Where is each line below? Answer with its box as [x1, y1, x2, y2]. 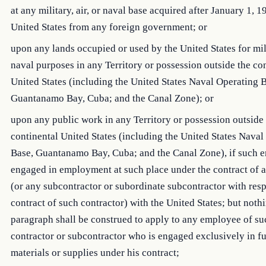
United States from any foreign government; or [11, 21, 207, 33]
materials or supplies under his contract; [11, 247, 179, 258]
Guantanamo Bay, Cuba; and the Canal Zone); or [11, 93, 214, 104]
